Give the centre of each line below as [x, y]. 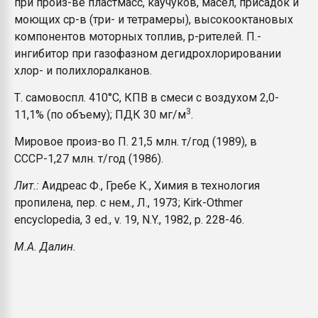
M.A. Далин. [45, 247]
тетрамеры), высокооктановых [210, 20]
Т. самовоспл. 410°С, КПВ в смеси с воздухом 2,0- [147, 98]
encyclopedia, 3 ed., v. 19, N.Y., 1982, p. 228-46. [129, 220]
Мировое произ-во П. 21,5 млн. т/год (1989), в [136, 142]
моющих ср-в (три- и [69, 20]
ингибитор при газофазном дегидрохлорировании [148, 54]
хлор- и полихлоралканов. [83, 71]
